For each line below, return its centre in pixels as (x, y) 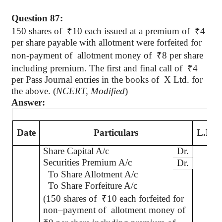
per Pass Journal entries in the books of (85, 80)
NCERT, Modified (90, 91)
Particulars (116, 133)
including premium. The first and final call (93, 68)
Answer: (28, 102)
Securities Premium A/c (88, 162)
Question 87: (37, 18)
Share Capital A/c (76, 151)
